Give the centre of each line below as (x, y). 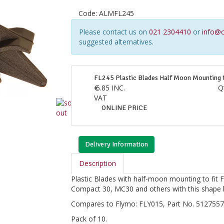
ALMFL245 (116, 13)
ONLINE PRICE (124, 108)
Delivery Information (116, 144)
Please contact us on (114, 32)
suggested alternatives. (116, 42)
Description (97, 163)
